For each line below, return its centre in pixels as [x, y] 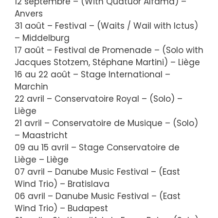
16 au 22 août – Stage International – [92, 74]
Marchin [31, 86]
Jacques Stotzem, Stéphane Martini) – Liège [107, 62]
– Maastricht [41, 135]
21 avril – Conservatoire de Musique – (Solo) [106, 123]
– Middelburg [42, 38]
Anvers [29, 13]
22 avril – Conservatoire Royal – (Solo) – [99, 99]
